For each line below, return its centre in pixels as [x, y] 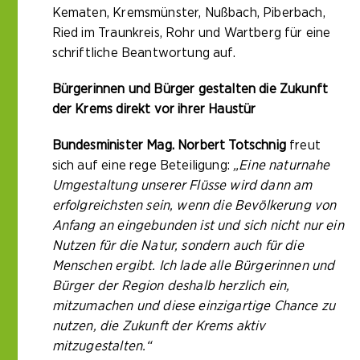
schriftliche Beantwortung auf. [143, 53]
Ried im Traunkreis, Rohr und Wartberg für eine [191, 33]
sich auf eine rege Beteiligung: [143, 166]
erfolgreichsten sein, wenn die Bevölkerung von [194, 206]
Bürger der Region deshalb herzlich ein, [171, 286]
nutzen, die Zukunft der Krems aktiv [159, 326]
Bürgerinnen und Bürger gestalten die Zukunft [190, 89]
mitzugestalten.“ [102, 346]
